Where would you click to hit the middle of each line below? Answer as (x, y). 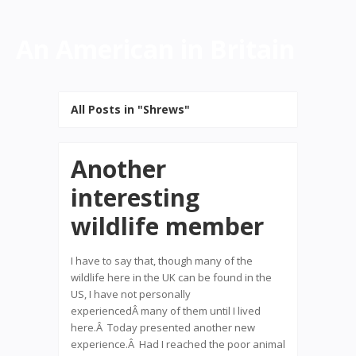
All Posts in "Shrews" (130, 109)
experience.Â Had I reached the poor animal (178, 344)
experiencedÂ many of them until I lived (166, 311)
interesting (135, 197)
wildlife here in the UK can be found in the (171, 277)
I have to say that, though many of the (162, 261)
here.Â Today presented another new (163, 327)
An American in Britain (155, 49)
